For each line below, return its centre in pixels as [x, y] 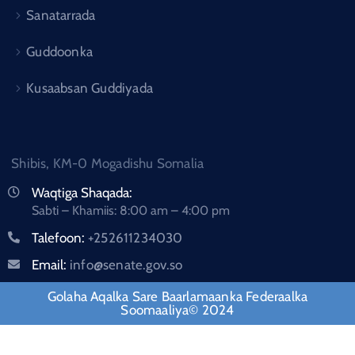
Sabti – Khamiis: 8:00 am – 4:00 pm [131, 211]
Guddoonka [60, 52]
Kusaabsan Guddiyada [90, 88]
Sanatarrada [61, 15]
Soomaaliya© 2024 [177, 310]
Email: [51, 265]
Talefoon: [60, 238]
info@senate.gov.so [126, 265]
